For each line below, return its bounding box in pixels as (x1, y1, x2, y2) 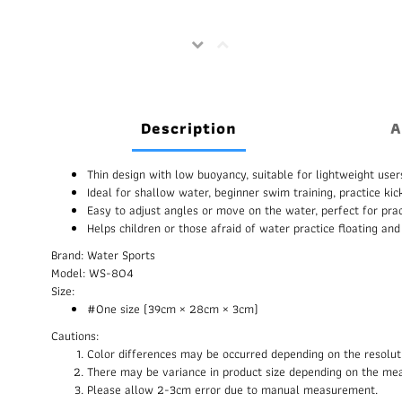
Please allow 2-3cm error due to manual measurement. (87, 380, 378, 399)
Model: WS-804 (51, 263, 134, 283)
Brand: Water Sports (51, 245, 155, 265)
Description (141, 115, 238, 141)
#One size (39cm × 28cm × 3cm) (87, 299, 258, 319)
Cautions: (51, 326, 99, 345)
